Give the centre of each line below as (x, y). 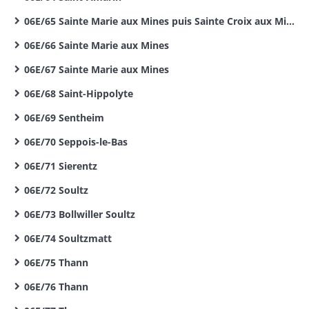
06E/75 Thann (56, 262)
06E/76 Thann (56, 287)
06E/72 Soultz (56, 190)
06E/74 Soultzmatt (68, 238)
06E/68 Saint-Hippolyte (79, 93)
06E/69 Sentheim (64, 118)
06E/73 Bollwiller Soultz (80, 214)
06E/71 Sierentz (61, 166)
